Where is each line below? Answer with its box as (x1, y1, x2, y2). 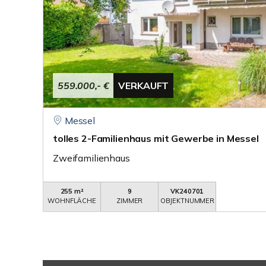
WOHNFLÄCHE (47, 197, 96, 205)
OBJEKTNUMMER (160, 197, 215, 205)
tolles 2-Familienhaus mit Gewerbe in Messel (53, 132, 259, 144)
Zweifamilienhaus (53, 152, 130, 164)
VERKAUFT (118, 80, 169, 91)
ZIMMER (116, 197, 143, 205)
